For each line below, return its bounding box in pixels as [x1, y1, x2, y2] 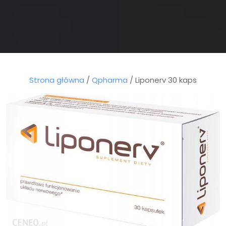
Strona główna [29, 75, 84, 86]
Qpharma [92, 75, 128, 86]
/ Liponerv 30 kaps [128, 75, 197, 86]
